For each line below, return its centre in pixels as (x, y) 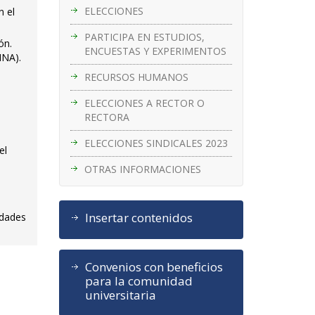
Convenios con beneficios (154, 266)
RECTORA (107, 117)
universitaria (120, 295)
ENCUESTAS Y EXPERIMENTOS (155, 51)
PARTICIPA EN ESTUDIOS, (144, 37)
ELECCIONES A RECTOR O (144, 103)
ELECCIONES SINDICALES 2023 (156, 143)
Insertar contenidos (139, 217)
